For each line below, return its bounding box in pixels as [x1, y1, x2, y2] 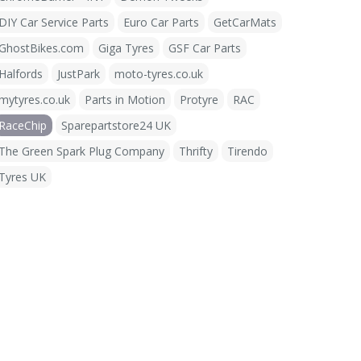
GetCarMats [214, 15, 276, 30]
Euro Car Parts [123, 15, 199, 30]
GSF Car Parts [168, 40, 241, 56]
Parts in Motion [85, 92, 165, 107]
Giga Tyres [98, 40, 154, 56]
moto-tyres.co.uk [114, 66, 203, 81]
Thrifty [179, 143, 213, 159]
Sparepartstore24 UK [61, 118, 171, 133]
